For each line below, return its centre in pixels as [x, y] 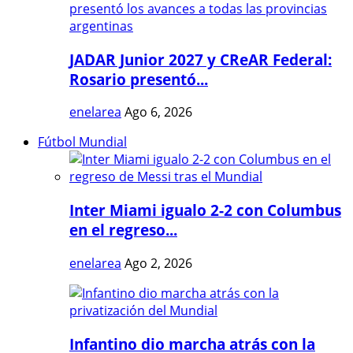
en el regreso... [123, 230]
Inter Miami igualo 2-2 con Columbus [205, 210]
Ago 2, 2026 [158, 263]
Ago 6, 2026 [158, 112]
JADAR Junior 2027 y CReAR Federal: [201, 59]
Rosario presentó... [139, 79]
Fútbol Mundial [82, 142]
